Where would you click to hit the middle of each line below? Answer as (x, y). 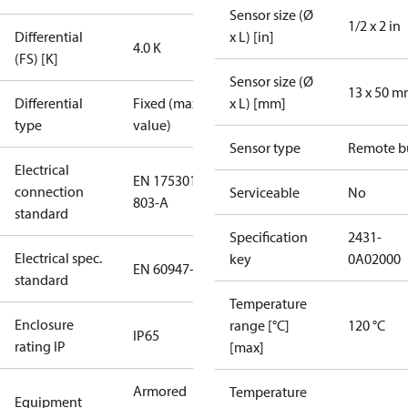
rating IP (40, 346)
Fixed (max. (167, 103)
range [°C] (260, 325)
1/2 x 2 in (374, 25)
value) (152, 125)
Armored (160, 391)
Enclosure (44, 324)
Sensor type (265, 148)
